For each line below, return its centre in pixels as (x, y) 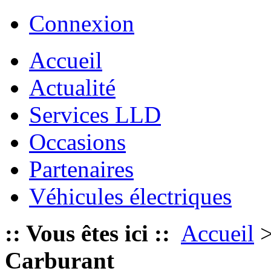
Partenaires (81, 169)
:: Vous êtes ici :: (87, 233)
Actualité (72, 87)
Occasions (77, 142)
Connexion (82, 23)
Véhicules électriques (130, 196)
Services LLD (95, 115)
